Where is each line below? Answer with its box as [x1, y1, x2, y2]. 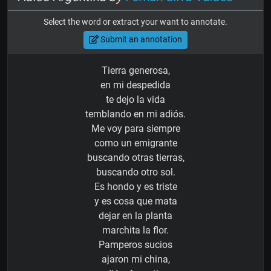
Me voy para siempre [91, 122, 180, 134]
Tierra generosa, [101, 64, 170, 76]
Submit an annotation [98, 34, 182, 45]
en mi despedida [100, 79, 171, 91]
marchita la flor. [102, 224, 169, 236]
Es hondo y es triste [94, 180, 177, 192]
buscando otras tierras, [87, 151, 184, 163]
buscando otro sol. [96, 166, 175, 178]
